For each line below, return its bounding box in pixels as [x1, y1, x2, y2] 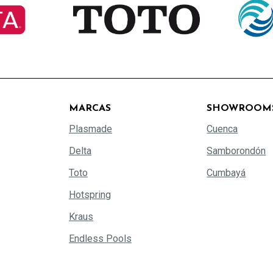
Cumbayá [207, 166, 246, 179]
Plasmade [68, 122, 112, 135]
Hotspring [68, 188, 111, 200]
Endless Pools [68, 232, 132, 244]
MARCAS [68, 103, 111, 113]
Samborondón [207, 144, 266, 157]
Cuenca [207, 122, 238, 135]
